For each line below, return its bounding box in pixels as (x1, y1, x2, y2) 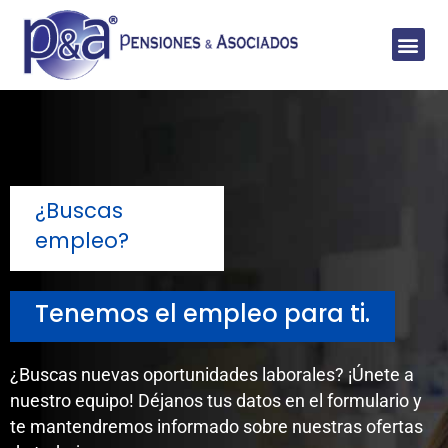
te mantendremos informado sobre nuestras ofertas (10, 415, 423, 437)
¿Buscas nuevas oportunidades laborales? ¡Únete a (10, 363, 414, 385)
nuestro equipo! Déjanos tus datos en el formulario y (10, 389, 422, 411)
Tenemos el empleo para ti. (35, 296, 370, 330)
